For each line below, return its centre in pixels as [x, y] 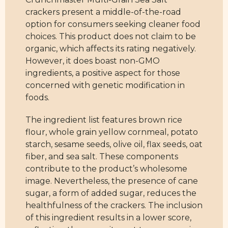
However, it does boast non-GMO [93, 61]
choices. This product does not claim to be [111, 37]
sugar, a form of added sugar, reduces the [111, 193]
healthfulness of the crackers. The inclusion [114, 206]
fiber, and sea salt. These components [102, 157]
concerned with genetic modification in [105, 85]
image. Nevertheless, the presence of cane [112, 181]
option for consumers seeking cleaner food [113, 24]
